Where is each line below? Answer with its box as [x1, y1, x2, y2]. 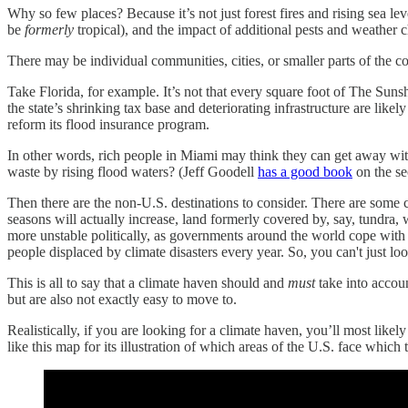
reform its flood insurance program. [7, 117, 209, 133]
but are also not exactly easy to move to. [7, 291, 237, 308]
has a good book [258, 164, 352, 180]
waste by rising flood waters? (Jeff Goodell [7, 164, 258, 180]
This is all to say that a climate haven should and [7, 275, 288, 291]
